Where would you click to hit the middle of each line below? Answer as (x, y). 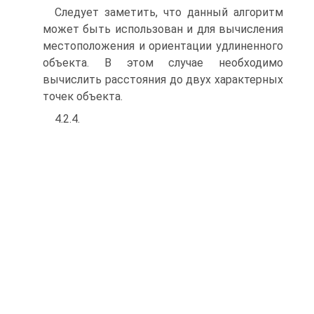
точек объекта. (83, 96)
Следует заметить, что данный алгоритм (169, 12)
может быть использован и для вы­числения (163, 29)
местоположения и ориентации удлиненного (163, 46)
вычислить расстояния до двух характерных (163, 79)
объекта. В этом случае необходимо (163, 62)
